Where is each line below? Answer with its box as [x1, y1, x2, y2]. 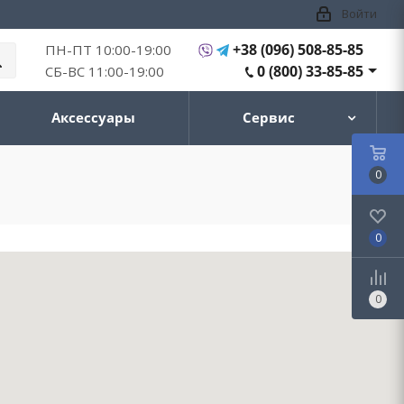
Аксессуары [51, 108, 135, 127]
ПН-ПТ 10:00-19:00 [45, 41, 171, 60]
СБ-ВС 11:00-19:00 [45, 62, 164, 81]
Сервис [242, 108, 295, 127]
